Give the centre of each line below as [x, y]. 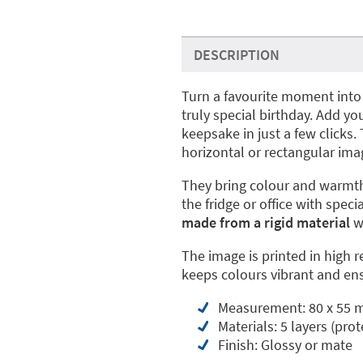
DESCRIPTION [237, 55]
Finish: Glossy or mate [285, 345]
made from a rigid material [266, 222]
